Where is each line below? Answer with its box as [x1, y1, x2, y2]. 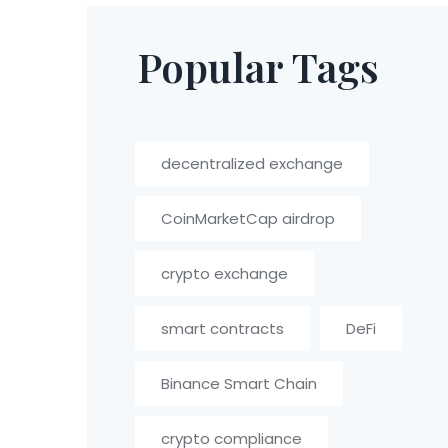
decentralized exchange [161, 153, 344, 174]
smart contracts [161, 318, 285, 339]
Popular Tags [137, 40, 380, 93]
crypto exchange [161, 263, 289, 284]
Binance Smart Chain [161, 373, 318, 394]
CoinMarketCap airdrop [161, 208, 336, 229]
